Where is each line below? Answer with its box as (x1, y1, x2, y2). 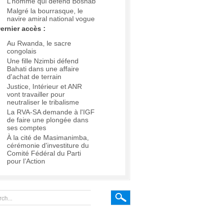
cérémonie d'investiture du (7, 141, 89, 150)
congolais (7, 47, 36, 55)
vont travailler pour (7, 90, 65, 99)
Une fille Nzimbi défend (7, 57, 79, 65)
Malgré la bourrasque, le (7, 7, 83, 15)
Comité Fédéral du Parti (7, 149, 81, 158)
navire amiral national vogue (7, 15, 95, 23)
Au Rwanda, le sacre (7, 39, 71, 48)
